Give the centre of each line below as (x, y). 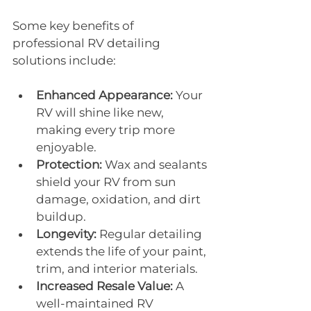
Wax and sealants (156, 165)
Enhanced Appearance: (104, 95)
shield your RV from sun (107, 182)
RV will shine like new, (101, 112)
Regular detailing (151, 234)
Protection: (69, 165)
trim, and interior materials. (117, 269)
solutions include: (64, 60)
